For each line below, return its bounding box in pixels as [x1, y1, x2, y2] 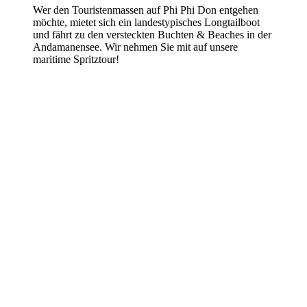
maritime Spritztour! [33, 53, 119, 65]
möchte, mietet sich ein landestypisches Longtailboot [33, 16, 260, 28]
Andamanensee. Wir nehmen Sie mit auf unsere [33, 40, 238, 53]
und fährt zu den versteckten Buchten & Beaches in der [33, 28, 271, 40]
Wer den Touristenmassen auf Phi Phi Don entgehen [33, 3, 258, 16]
